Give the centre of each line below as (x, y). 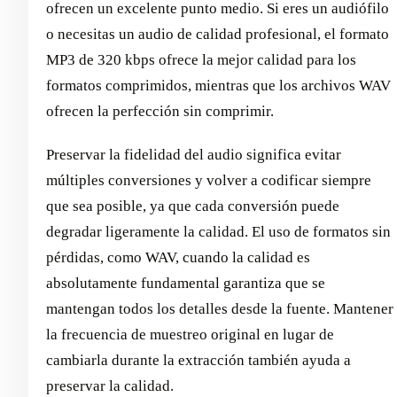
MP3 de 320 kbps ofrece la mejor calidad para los (201, 59)
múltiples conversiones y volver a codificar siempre (209, 180)
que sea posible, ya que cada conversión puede (193, 206)
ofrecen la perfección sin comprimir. (160, 111)
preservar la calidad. (110, 385)
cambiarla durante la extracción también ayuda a (198, 360)
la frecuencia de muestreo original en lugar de (190, 334)
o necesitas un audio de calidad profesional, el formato (218, 34)
